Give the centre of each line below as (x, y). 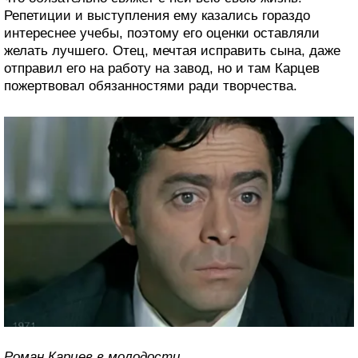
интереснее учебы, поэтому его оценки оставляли (162, 34)
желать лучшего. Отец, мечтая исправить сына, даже (172, 51)
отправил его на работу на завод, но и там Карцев (162, 69)
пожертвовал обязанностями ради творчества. (151, 86)
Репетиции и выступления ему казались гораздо (157, 16)
